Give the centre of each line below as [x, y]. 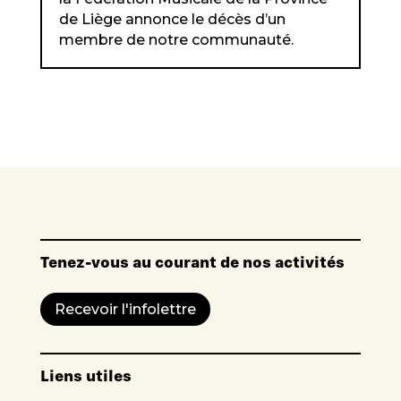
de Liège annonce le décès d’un [172, 20]
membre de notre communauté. [176, 40]
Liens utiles [85, 375]
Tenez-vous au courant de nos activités [192, 262]
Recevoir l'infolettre [125, 309]
